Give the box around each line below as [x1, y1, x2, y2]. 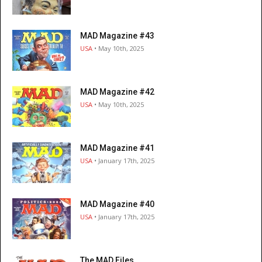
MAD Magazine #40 [80, 199, 154, 209]
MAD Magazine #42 [80, 87, 154, 97]
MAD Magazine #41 [80, 143, 154, 153]
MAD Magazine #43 [80, 31, 154, 41]
